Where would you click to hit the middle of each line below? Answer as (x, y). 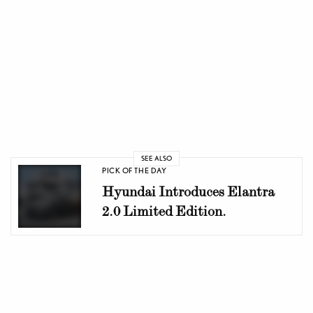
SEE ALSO (156, 158)
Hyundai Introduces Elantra (188, 192)
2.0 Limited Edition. (164, 211)
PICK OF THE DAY (134, 171)
